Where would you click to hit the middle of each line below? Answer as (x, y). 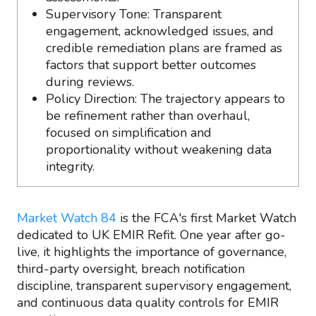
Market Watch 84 (67, 218)
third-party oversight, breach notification (131, 269)
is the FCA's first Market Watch (206, 218)
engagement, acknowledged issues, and (160, 31)
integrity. (70, 166)
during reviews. (90, 82)
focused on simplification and (129, 133)
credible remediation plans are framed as (164, 48)
